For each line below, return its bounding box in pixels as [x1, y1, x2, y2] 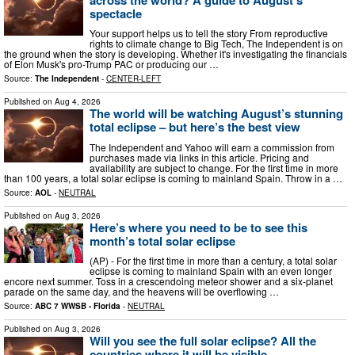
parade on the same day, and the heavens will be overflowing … [4, 284, 279, 299]
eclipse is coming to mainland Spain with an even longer [90, 264, 332, 278]
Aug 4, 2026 [55, 96, 101, 108]
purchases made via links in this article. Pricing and [90, 150, 309, 164]
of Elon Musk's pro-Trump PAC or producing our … [4, 57, 219, 71]
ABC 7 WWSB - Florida [35, 300, 120, 312]
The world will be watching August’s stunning [90, 105, 343, 123]
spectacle [90, 4, 142, 22]
